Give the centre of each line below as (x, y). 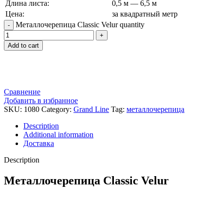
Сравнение (22, 92)
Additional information (58, 135)
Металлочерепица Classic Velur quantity (80, 25)
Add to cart (23, 46)
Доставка (39, 144)
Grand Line (91, 109)
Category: (56, 109)
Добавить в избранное (41, 101)
